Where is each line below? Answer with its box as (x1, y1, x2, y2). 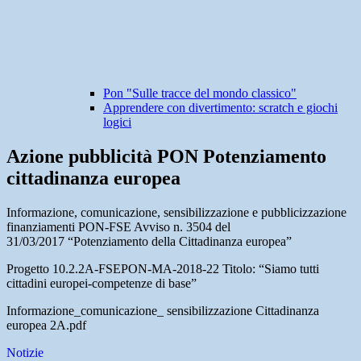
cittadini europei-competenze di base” (6, 276, 197, 291)
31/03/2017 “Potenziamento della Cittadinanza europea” (6, 234, 292, 249)
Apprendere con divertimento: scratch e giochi (103, 101, 338, 115)
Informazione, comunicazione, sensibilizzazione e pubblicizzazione (6, 205, 346, 220)
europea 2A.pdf (6, 318, 86, 333)
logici (103, 115, 131, 130)
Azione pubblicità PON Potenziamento (6, 146, 326, 168)
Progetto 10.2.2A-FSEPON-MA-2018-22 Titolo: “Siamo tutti (6, 262, 319, 276)
